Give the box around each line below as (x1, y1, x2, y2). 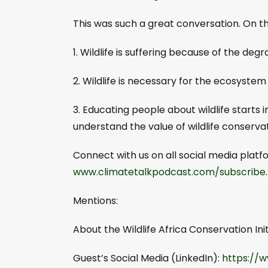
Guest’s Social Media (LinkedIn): (73, 251, 222, 265)
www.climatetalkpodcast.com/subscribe (73, 165, 266, 179)
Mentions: (73, 193, 118, 208)
